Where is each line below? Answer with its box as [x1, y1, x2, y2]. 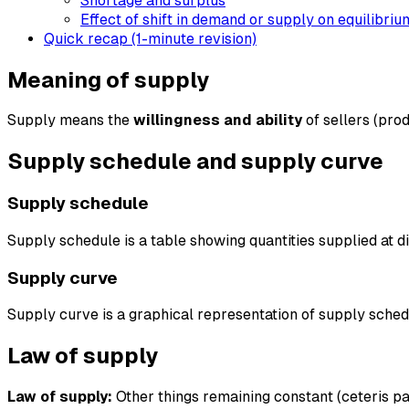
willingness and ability [133, 111, 302, 130]
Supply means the [7, 111, 133, 130]
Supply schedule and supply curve [7, 149, 383, 174]
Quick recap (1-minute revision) [44, 29, 257, 47]
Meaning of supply [7, 67, 209, 92]
